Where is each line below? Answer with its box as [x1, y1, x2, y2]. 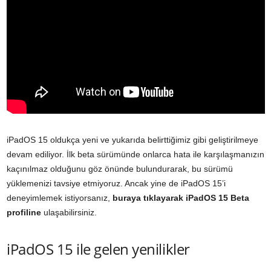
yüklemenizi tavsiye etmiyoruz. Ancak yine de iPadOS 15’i [7, 178, 226, 189]
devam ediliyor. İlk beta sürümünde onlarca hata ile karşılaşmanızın [7, 149, 264, 160]
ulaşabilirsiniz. [41, 207, 97, 218]
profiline [7, 207, 41, 218]
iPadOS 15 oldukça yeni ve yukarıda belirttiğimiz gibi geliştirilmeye [7, 135, 258, 145]
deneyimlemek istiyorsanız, [7, 193, 113, 203]
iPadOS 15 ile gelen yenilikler [7, 239, 190, 260]
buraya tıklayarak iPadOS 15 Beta [113, 193, 249, 203]
